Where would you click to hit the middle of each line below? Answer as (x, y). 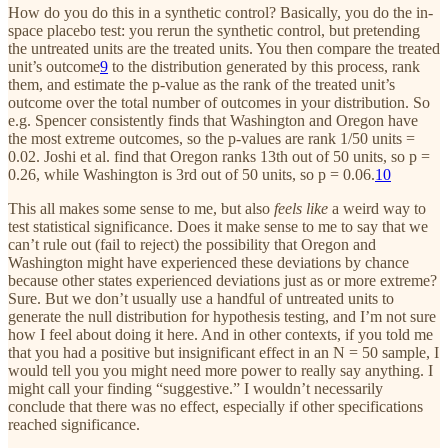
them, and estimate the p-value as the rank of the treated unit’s (201, 84)
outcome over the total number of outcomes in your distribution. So (219, 102)
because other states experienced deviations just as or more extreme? (222, 280)
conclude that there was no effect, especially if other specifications (215, 406)
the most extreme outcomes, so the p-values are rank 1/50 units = (211, 138)
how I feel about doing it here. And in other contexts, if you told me (220, 334)
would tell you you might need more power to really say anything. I (220, 370)
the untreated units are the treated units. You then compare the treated (224, 48)
